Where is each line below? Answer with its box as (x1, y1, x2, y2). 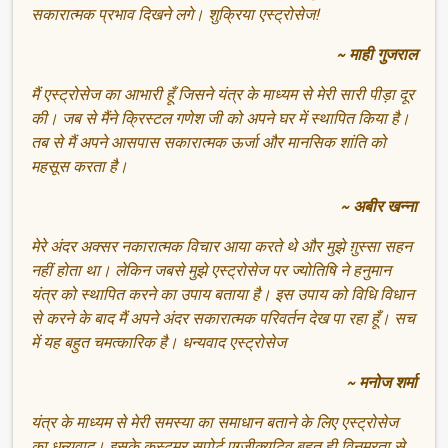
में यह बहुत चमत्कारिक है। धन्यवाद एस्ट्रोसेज (31, 332, 287, 352)
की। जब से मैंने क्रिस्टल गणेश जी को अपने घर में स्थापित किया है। (31, 108, 411, 128)
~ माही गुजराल (335, 44, 417, 64)
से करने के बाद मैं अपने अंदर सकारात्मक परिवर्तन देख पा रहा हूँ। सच (31, 308, 416, 328)
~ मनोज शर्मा (345, 372, 417, 392)
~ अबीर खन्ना (339, 196, 417, 216)
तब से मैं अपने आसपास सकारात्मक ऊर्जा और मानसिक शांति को (31, 132, 387, 152)
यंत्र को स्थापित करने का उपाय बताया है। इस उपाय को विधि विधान (31, 284, 415, 304)
